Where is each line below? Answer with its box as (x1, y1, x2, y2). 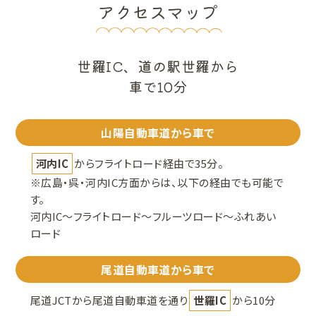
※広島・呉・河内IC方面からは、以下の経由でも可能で (30, 175, 284, 190)
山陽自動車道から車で (101, 124, 215, 142)
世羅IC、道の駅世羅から (77, 56, 239, 77)
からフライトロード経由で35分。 (74, 156, 224, 171)
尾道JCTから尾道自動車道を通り (30, 293, 188, 308)
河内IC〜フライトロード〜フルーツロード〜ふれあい (30, 209, 276, 224)
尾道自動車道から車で (101, 261, 215, 279)
